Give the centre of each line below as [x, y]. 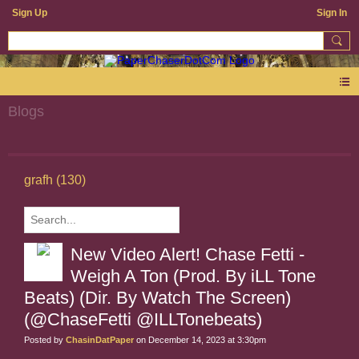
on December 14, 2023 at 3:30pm [200, 340]
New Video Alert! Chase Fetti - [188, 255]
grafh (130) [55, 180]
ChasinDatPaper [100, 340]
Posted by [45, 340]
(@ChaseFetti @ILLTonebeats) [143, 320]
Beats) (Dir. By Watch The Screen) [157, 298]
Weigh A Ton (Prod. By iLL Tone [193, 276]
